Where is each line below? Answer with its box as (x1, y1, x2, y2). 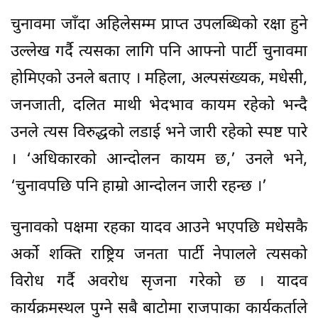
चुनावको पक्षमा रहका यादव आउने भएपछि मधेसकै (11, 218, 307, 239)
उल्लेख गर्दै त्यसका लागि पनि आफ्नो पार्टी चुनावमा (11, 42, 307, 63)
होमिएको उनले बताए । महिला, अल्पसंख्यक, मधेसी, (11, 69, 307, 90)
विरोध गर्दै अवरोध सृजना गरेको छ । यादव (11, 272, 307, 293)
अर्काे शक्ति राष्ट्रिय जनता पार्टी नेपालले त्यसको (11, 245, 307, 266)
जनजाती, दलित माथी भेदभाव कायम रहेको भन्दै (11, 96, 307, 117)
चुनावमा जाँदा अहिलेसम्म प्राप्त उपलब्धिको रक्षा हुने (11, 15, 307, 36)
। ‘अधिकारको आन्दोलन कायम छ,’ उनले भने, (11, 150, 307, 171)
